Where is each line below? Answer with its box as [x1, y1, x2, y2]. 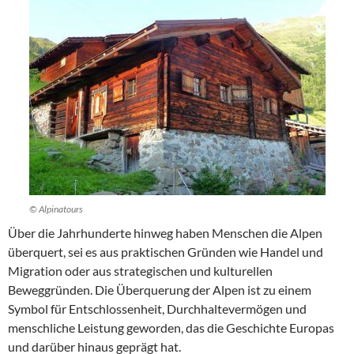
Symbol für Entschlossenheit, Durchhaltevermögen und [8, 301, 307, 317]
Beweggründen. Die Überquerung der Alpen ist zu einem [8, 282, 311, 298]
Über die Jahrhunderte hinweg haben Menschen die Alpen [8, 225, 322, 241]
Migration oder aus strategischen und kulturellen [8, 263, 273, 279]
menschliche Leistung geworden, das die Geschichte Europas [8, 320, 334, 336]
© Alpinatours [28, 203, 83, 216]
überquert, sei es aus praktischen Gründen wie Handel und [8, 244, 323, 260]
